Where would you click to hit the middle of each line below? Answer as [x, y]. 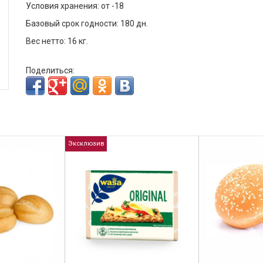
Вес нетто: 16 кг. [57, 41]
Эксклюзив [86, 144]
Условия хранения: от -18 [75, 6]
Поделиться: [50, 70]
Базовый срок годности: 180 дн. [87, 23]
